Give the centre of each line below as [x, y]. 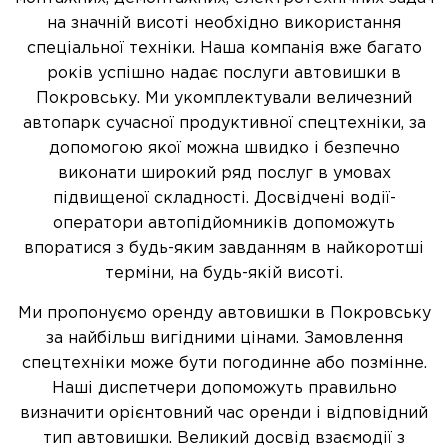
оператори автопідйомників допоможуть [224, 223]
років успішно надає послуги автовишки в [224, 73]
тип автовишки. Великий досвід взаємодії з [224, 438]
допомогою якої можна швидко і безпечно [224, 148]
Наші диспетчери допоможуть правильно [224, 388]
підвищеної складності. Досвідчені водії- [224, 198]
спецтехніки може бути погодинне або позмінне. [224, 363]
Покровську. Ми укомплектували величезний [224, 98]
